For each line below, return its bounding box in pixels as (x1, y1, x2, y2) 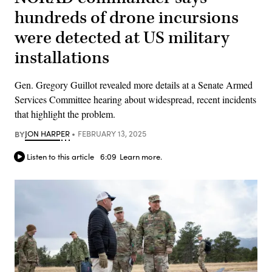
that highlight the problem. (15, 107, 115, 120)
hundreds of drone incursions (15, 6, 239, 29)
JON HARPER (25, 127, 70, 139)
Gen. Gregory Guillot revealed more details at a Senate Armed (15, 78, 253, 91)
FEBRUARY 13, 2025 (77, 127, 146, 139)
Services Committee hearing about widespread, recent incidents (15, 92, 256, 106)
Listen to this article (27, 151, 94, 163)
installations (15, 46, 109, 69)
